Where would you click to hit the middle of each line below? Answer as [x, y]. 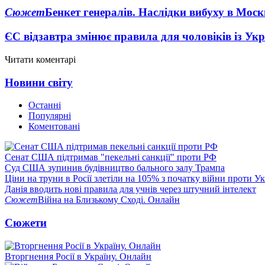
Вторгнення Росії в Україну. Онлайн [78, 256]
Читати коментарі [40, 59]
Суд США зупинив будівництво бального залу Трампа [115, 168]
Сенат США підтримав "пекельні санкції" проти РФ [111, 157]
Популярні [50, 116]
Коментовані [54, 127]
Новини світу [39, 82]
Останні [45, 105]
